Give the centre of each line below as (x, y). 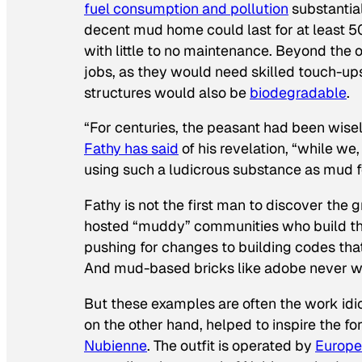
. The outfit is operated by (231, 345)
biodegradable (298, 92)
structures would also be (167, 92)
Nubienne (116, 345)
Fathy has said (131, 149)
